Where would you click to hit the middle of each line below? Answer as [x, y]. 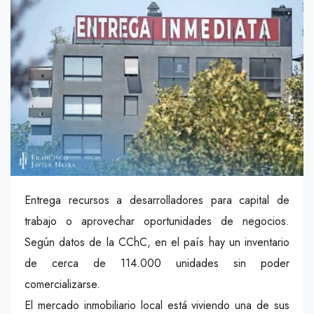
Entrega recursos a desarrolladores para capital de [157, 200]
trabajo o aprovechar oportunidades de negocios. [157, 221]
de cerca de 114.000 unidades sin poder [157, 263]
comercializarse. [62, 284]
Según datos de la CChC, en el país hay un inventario [157, 242]
